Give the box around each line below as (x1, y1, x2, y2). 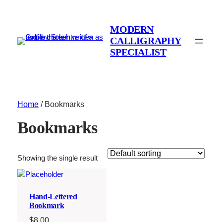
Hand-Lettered (29, 192, 77, 201)
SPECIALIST (110, 47, 166, 58)
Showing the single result (17, 154, 98, 163)
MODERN (110, 24, 154, 35)
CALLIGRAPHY (110, 35, 181, 47)
